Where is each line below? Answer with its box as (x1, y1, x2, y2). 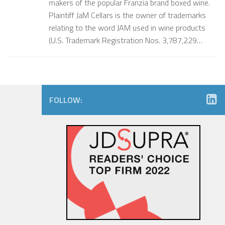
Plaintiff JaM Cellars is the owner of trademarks (49, 9, 206, 22)
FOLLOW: (49, 94, 82, 106)
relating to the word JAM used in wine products (49, 22, 205, 34)
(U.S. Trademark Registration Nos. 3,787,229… (49, 34, 202, 47)
